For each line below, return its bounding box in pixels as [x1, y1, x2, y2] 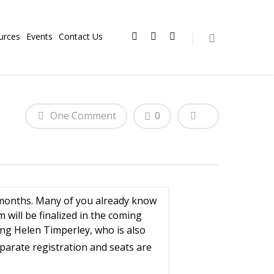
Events [26, 31, 53, 42]
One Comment [48, 109, 116, 122]
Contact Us [59, 31, 103, 42]
